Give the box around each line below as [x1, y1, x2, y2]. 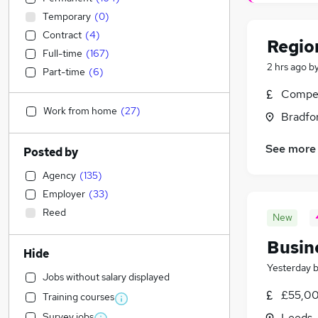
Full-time [43, 47, 82, 60]
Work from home [43, 104, 117, 117]
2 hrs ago [267, 60, 307, 74]
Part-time [43, 65, 85, 78]
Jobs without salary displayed [43, 270, 170, 283]
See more [265, 141, 316, 157]
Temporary [43, 10, 91, 23]
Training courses [43, 290, 114, 303]
